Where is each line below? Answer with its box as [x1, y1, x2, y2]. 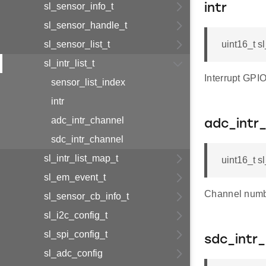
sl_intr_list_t [44, 58, 94, 68]
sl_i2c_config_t [44, 210, 107, 220]
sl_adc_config [44, 248, 103, 258]
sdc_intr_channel [51, 134, 123, 144]
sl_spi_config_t [44, 229, 107, 239]
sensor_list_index [51, 77, 125, 87]
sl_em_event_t [44, 172, 106, 182]
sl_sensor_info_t [44, 1, 113, 11]
